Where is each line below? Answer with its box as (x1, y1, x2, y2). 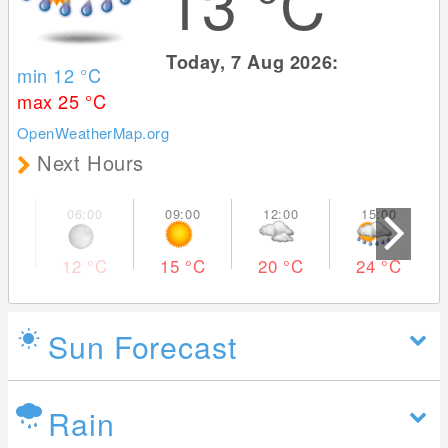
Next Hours (37, 148, 145, 178)
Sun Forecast (48, 324, 237, 369)
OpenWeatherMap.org (17, 122, 170, 144)
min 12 (17, 62, 81, 89)
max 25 (17, 88, 86, 115)
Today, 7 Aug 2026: (166, 49, 345, 75)
